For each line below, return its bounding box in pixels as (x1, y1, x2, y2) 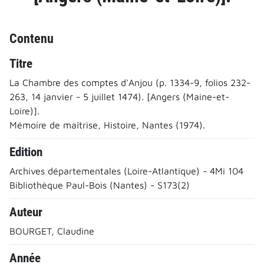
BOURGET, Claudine (9, 225, 94, 236)
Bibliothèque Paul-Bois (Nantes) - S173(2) (9, 179, 190, 190)
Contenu (9, 30, 54, 46)
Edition (9, 144, 42, 159)
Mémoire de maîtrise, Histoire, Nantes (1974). (9, 119, 205, 130)
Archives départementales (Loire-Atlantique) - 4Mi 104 (9, 165, 243, 176)
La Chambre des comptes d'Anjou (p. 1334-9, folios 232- (9, 77, 250, 88)
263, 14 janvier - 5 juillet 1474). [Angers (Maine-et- (9, 91, 229, 102)
